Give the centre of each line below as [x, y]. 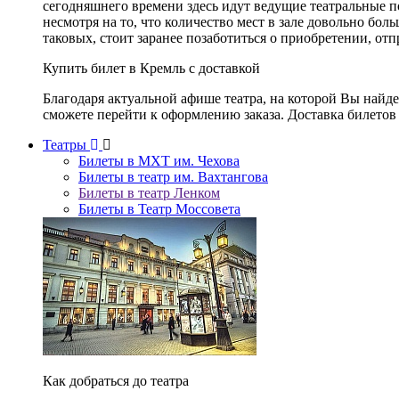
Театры [66, 145]
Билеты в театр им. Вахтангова [173, 177]
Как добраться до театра [116, 381]
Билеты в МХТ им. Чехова [159, 161]
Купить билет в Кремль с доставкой [151, 68]
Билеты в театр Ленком [149, 193]
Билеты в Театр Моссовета [159, 209]
